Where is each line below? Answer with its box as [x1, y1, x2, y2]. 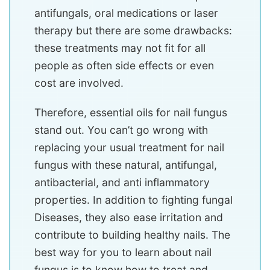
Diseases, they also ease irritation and [34, 210, 223, 224]
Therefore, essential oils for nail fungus [34, 105, 227, 119]
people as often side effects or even [34, 58, 214, 72]
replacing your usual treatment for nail [34, 140, 224, 154]
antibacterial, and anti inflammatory [34, 175, 210, 189]
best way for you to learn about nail [34, 245, 212, 259]
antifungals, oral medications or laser [34, 6, 218, 19]
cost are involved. [34, 76, 124, 89]
